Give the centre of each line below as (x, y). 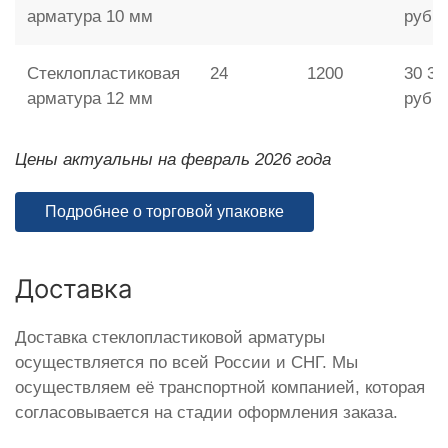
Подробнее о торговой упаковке (164, 211)
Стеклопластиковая (103, 73)
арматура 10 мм (90, 16)
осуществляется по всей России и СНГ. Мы (186, 362)
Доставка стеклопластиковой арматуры (170, 337)
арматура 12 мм (90, 98)
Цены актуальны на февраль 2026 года (173, 159)
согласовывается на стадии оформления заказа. (206, 412)
